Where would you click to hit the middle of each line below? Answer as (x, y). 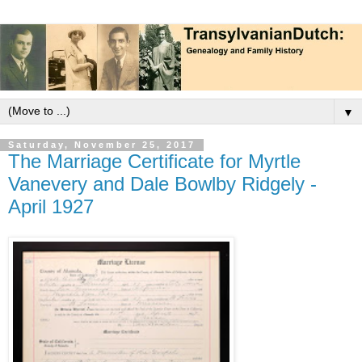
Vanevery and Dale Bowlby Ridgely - (162, 183)
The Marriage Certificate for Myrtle (154, 161)
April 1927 (51, 206)
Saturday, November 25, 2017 (102, 145)
